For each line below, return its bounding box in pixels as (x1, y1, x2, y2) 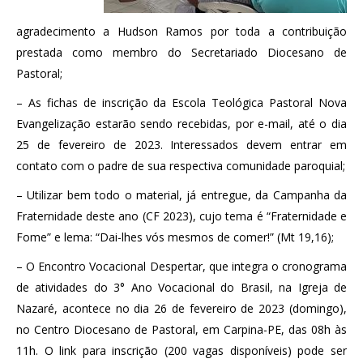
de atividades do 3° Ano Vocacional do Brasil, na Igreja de (16, 279, 347, 295)
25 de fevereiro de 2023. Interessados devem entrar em (16, 136, 347, 152)
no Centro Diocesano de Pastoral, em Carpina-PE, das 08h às (16, 321, 347, 337)
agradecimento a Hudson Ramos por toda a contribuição (16, 23, 347, 39)
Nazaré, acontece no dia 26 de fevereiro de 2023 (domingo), (16, 300, 347, 316)
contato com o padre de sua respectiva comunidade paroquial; (16, 157, 345, 173)
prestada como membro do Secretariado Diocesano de (16, 44, 347, 60)
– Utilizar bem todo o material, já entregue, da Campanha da (16, 186, 347, 203)
